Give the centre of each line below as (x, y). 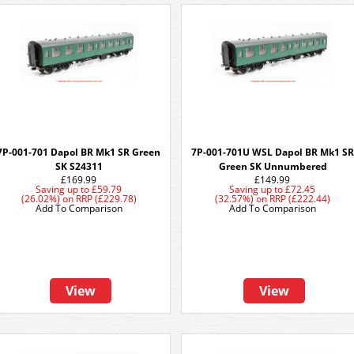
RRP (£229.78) (106, 199)
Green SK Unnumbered (273, 166)
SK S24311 (79, 166)
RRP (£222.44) (300, 199)
